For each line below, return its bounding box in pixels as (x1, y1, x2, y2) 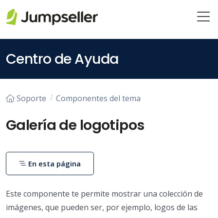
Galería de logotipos (6, 115, 145, 135)
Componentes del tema (56, 92, 141, 104)
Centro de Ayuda (6, 49, 119, 69)
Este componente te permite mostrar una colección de (6, 188, 203, 199)
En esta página (26, 158, 81, 168)
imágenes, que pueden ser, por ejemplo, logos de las (6, 201, 198, 213)
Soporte (17, 92, 46, 104)
